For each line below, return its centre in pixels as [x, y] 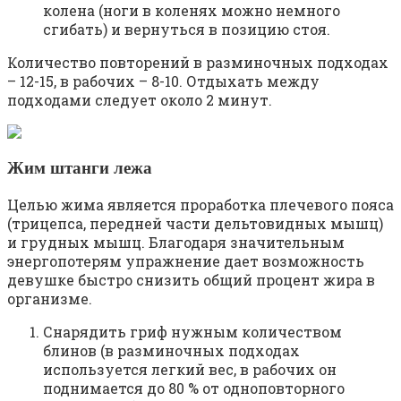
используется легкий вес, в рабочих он [190, 370]
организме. [50, 299]
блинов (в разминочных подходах [171, 351]
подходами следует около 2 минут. [140, 99]
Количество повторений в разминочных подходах [198, 62]
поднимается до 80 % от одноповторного [194, 388]
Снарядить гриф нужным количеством [192, 332]
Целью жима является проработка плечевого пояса [200, 205]
